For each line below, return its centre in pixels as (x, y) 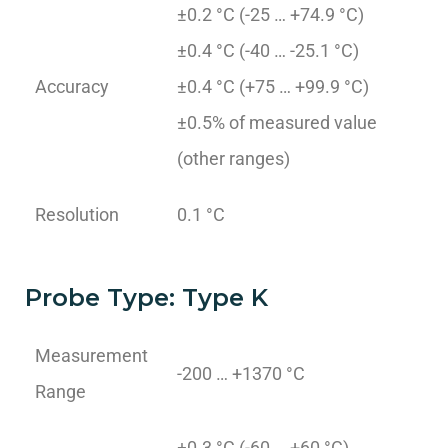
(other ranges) (233, 158)
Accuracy (72, 86)
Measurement (91, 355)
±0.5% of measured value (277, 122)
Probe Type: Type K (146, 297)
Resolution (77, 214)
